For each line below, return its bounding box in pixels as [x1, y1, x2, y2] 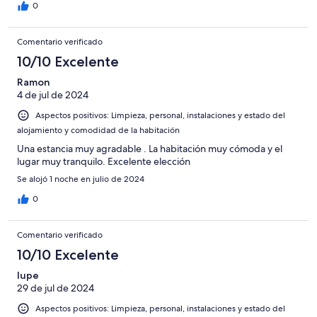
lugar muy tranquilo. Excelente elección [17, 154, 190, 168]
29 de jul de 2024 [17, 281, 94, 294]
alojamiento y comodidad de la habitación [17, 124, 180, 136]
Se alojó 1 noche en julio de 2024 [17, 173, 144, 185]
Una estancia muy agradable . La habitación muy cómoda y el [17, 142, 282, 155]
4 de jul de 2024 [17, 88, 88, 101]
